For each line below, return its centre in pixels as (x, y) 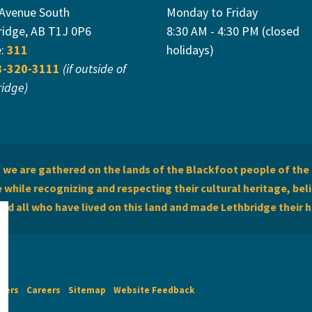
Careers (44, 290)
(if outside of (94, 69)
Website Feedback (154, 290)
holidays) (190, 50)
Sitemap (87, 290)
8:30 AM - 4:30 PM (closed (233, 31)
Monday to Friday (212, 12)
